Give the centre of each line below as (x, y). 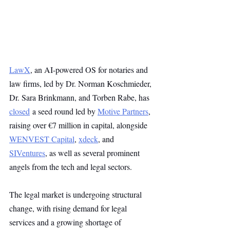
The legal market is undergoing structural (76, 194)
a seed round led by (64, 111)
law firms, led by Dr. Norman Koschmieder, (81, 83)
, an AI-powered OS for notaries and (90, 70)
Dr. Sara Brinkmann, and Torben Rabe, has (80, 97)
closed (20, 111)
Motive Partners (123, 111)
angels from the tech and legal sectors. (71, 167)
